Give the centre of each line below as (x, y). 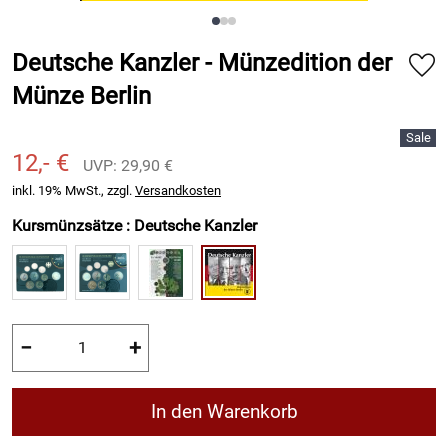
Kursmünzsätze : (73, 225)
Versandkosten (178, 190)
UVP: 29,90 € (128, 165)
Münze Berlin (81, 96)
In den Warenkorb (224, 411)
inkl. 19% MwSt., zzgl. (73, 190)
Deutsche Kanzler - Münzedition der (202, 63)
